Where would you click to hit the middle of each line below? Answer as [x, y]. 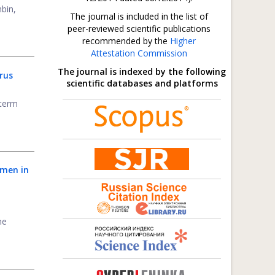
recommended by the [126, 41]
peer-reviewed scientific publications [139, 29]
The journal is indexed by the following [142, 72]
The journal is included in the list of [139, 16]
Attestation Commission [139, 53]
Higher [183, 41]
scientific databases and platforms [142, 83]
